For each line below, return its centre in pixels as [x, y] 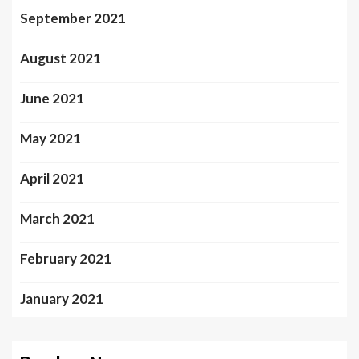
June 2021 [52, 98]
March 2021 [57, 218]
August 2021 [61, 58]
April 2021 [52, 178]
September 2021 [73, 18]
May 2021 [50, 138]
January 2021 [62, 298]
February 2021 [66, 258]
